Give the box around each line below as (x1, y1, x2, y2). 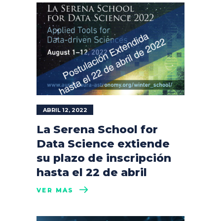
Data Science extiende (37, 137, 170, 150)
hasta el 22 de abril (37, 165, 147, 179)
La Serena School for (37, 122, 158, 136)
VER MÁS (37, 186, 74, 194)
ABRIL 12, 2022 (43, 106, 87, 113)
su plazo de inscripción (37, 151, 171, 165)
